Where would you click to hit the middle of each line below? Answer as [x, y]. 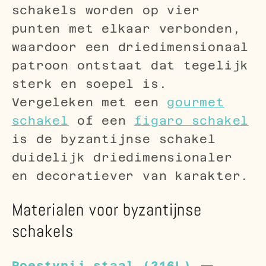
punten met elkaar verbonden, [126, 29]
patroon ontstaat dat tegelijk [130, 66]
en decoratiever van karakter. [130, 176]
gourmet [196, 102]
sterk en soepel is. [89, 84]
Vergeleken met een [89, 102]
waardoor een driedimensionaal [130, 47]
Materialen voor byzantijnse [107, 210]
